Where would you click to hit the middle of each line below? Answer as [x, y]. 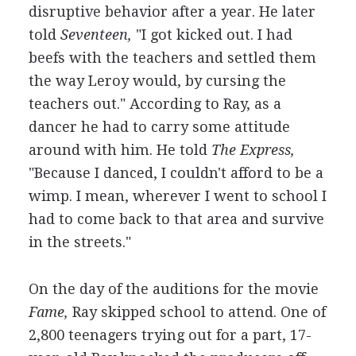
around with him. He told [120, 150]
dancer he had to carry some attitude [159, 127]
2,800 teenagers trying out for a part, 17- [170, 335]
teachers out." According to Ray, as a [155, 104]
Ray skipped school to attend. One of [197, 312]
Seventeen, [96, 35]
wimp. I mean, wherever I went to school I [177, 196]
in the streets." [79, 242]
